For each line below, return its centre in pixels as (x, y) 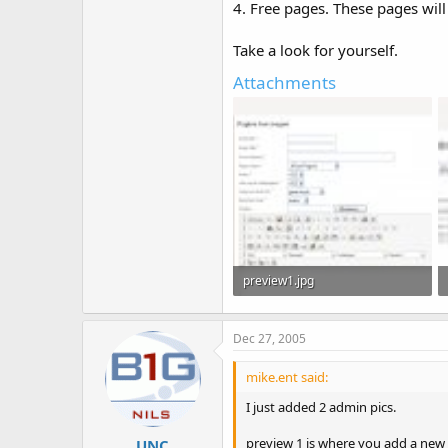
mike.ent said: (287, 377)
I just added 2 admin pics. (321, 407)
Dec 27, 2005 (269, 339)
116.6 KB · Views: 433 (301, 310)
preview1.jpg (278, 280)
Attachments (284, 82)
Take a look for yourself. (315, 50)
